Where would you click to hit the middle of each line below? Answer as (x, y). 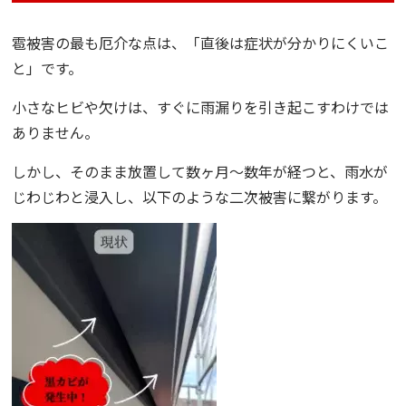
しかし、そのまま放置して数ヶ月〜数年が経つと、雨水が (200, 172)
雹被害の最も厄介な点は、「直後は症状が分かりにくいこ (201, 43)
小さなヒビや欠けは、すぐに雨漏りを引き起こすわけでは (201, 107)
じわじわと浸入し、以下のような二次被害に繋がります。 (200, 197)
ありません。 (56, 133)
